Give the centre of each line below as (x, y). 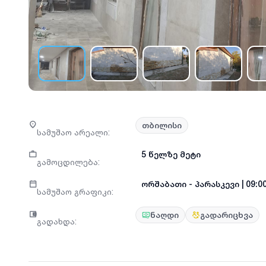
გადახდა (56, 221)
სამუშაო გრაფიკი (74, 192)
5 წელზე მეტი (171, 155)
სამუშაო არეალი (72, 132)
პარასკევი (217, 184)
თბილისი (162, 125)
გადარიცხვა (227, 215)
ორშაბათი (164, 184)
